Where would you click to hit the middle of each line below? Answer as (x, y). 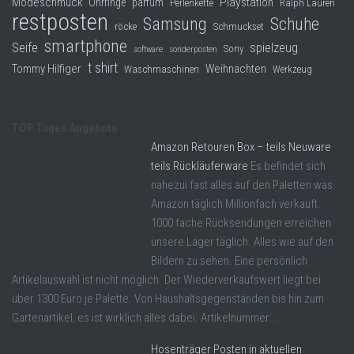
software (148, 49)
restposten (60, 23)
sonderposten (193, 49)
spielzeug (274, 48)
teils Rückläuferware (200, 166)
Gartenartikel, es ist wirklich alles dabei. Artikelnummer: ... (148, 318)
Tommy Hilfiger (47, 69)
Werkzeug (292, 70)
